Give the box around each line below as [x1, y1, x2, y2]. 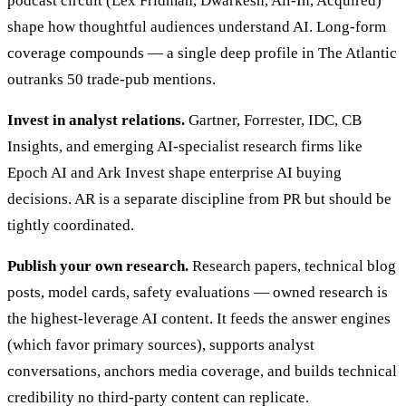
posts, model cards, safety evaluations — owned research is [7, 284, 388, 302]
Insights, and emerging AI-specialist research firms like [7, 138, 362, 156]
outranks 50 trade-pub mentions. [7, 71, 216, 89]
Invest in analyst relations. [7, 111, 185, 130]
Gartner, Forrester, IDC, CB [185, 111, 362, 130]
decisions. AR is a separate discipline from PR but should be [7, 190, 391, 208]
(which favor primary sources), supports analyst [7, 336, 314, 354]
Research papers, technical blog [188, 257, 396, 275]
